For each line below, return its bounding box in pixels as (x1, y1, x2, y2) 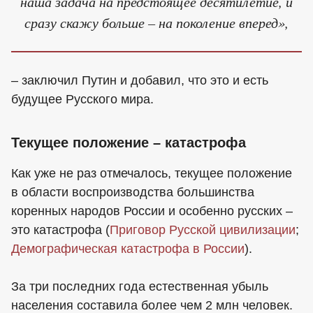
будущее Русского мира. (11, 92, 154, 106)
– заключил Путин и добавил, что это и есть (11, 73, 268, 87)
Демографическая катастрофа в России (11, 241, 245, 256)
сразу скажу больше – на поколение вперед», (24, 13, 289, 32)
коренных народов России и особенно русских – (11, 203, 293, 218)
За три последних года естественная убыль (11, 279, 268, 293)
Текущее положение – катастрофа (11, 135, 246, 151)
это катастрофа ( (11, 222, 110, 237)
